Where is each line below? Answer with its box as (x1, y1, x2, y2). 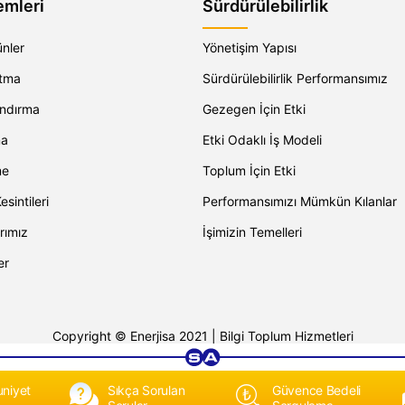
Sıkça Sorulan (108, 382, 185, 398)
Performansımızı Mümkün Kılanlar (202, 193, 397, 209)
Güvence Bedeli (272, 382, 362, 398)
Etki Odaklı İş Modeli (202, 131, 322, 147)
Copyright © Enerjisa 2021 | (52, 327, 220, 344)
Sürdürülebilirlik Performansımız (202, 70, 388, 86)
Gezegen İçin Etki (202, 100, 306, 117)
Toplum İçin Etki (202, 162, 296, 178)
